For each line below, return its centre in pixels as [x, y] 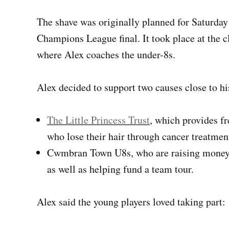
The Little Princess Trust [98, 120]
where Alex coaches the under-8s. [106, 55]
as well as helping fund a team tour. [120, 169]
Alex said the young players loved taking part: [131, 202]
